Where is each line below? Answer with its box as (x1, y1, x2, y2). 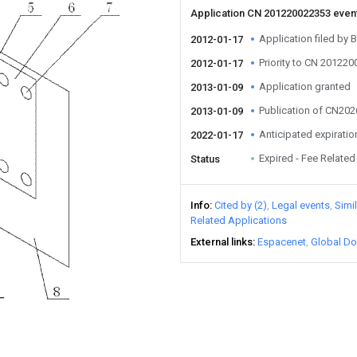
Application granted (259, 80, 351, 92)
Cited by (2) (214, 199, 267, 211)
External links (190, 236, 253, 248)
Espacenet (257, 236, 306, 248)
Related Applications (190, 214, 287, 226)
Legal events (272, 199, 330, 211)
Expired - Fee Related (259, 152, 355, 164)
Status (190, 153, 220, 165)
